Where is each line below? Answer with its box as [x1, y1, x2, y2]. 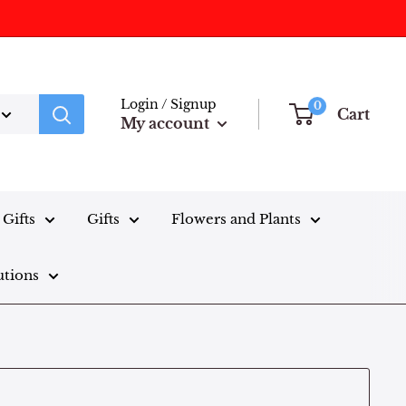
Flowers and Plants [171, 210, 301, 227]
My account [121, 113, 213, 132]
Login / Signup [121, 95, 217, 112]
